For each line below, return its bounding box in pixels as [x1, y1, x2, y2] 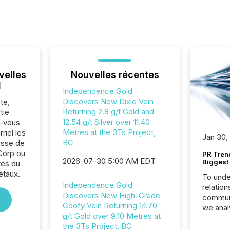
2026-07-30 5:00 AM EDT [62, 156, 156, 166]
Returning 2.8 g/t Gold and [62, 107, 154, 117]
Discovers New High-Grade [62, 190, 160, 200]
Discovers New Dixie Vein [62, 97, 154, 106]
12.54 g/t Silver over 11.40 [62, 117, 150, 127]
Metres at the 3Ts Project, [62, 127, 156, 137]
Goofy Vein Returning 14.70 [62, 201, 157, 210]
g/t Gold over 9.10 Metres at [62, 211, 161, 221]
